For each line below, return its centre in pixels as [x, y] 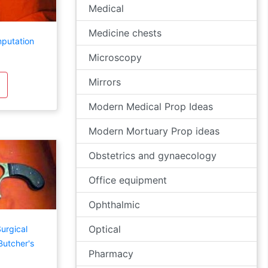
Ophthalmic [114, 205]
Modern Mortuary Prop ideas [154, 131]
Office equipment [128, 180]
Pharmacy [111, 254]
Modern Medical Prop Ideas [151, 106]
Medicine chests [125, 33]
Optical [105, 229]
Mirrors [105, 82]
